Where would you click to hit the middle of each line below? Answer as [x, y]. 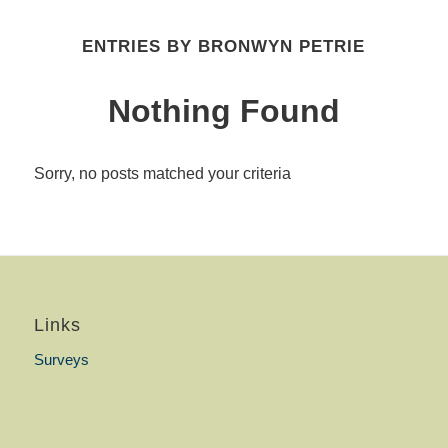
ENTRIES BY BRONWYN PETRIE [224, 45]
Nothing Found [223, 110]
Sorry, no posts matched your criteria [162, 174]
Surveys [61, 360]
